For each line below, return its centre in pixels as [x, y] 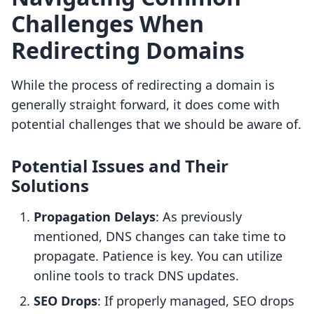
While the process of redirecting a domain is [143, 85]
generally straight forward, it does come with [145, 105]
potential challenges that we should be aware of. [156, 124]
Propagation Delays [95, 217]
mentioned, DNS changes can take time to [160, 237]
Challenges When [108, 24]
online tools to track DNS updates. [136, 276]
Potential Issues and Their [120, 166]
